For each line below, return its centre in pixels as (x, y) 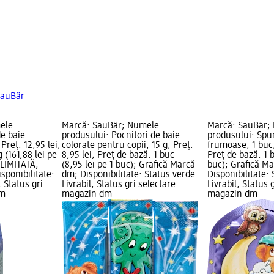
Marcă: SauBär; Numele (110, 126)
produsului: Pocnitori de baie (120, 136)
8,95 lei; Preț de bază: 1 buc (118, 156)
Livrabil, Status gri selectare (118, 185)
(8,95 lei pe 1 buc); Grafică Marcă (128, 165)
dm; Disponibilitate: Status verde (128, 175)
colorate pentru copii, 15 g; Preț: (127, 146)
